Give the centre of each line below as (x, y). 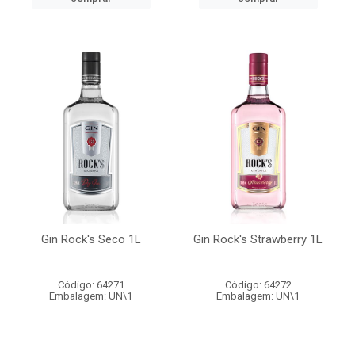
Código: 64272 (258, 285)
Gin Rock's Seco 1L (91, 239)
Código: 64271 (91, 285)
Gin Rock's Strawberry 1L (258, 239)
